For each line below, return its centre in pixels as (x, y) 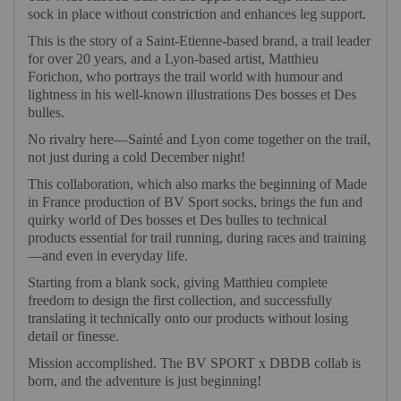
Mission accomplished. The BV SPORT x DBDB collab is (194, 363)
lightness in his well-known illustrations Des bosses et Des (192, 95)
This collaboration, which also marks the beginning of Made (197, 184)
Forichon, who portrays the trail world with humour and (185, 77)
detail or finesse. (73, 337)
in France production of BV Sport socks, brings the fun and (195, 202)
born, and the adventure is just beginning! (145, 381)
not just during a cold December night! (137, 158)
